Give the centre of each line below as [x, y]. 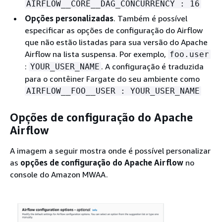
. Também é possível [150, 18]
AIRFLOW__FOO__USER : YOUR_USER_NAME [113, 91]
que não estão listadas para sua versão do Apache [116, 42]
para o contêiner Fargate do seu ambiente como [112, 79]
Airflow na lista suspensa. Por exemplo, [96, 54]
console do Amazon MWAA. [59, 174]
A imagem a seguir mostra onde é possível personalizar [110, 151]
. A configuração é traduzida [152, 66]
